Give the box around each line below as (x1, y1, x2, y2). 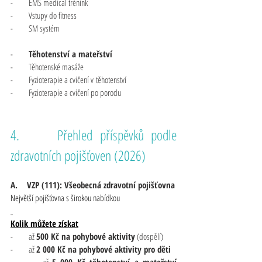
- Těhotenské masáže (11, 60, 84, 73)
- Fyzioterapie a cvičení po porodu (11, 86, 121, 98)
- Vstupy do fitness (11, 9, 77, 21)
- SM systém (11, 22, 60, 34)
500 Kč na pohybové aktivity (36, 230, 135, 242)
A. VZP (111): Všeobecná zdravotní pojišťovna (11, 178, 175, 191)
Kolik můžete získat (11, 217, 78, 229)
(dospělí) (135, 230, 163, 242)
